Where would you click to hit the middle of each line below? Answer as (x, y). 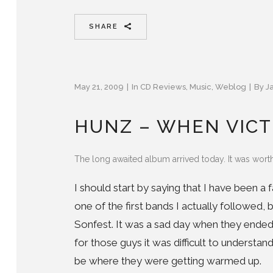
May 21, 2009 (99, 87)
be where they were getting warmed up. (168, 261)
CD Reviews (163, 87)
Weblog (231, 87)
